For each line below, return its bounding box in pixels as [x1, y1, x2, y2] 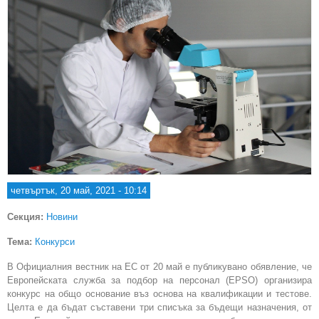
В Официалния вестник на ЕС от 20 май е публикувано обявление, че [7, 261, 312, 272]
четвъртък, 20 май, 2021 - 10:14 [11, 184, 147, 196]
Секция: [7, 211, 46, 222]
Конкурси [35, 236, 75, 247]
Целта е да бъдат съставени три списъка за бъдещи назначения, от [7, 301, 312, 313]
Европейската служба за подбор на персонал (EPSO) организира [7, 274, 312, 286]
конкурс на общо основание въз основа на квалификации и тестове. [7, 288, 312, 299]
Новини [46, 211, 78, 222]
